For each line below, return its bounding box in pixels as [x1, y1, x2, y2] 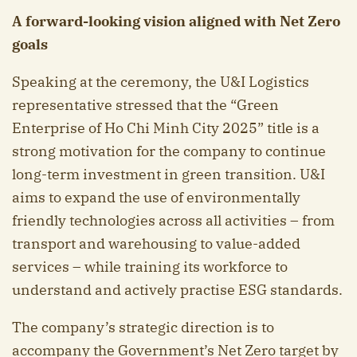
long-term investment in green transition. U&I [12, 165, 325, 184]
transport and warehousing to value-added [12, 234, 300, 253]
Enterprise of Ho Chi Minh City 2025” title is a [12, 119, 320, 138]
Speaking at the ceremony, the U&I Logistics [12, 73, 309, 92]
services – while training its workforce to [12, 257, 288, 277]
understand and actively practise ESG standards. [12, 280, 343, 300]
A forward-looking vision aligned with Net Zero [12, 12, 340, 31]
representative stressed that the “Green [12, 96, 279, 115]
